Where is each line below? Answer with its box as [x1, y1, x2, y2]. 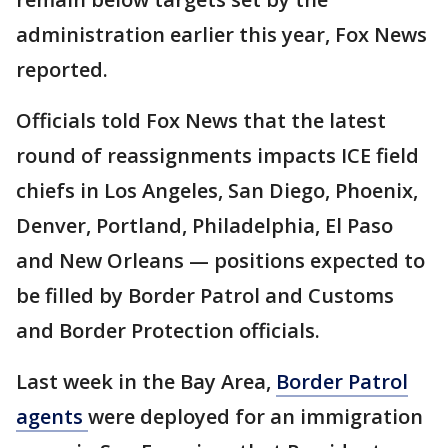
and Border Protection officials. [16, 317, 320, 344]
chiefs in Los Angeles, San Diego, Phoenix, [16, 177, 418, 204]
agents [16, 403, 88, 430]
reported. [16, 56, 113, 83]
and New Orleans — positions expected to [16, 247, 425, 274]
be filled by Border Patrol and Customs [16, 282, 394, 309]
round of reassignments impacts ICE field [16, 142, 419, 169]
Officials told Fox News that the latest [16, 107, 386, 134]
